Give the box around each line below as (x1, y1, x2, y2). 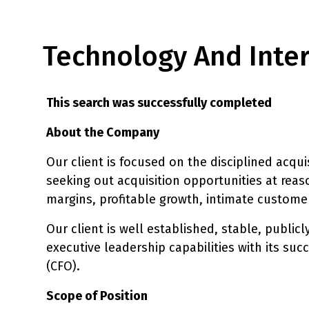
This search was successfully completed (46, 94, 272, 110)
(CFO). (46, 258, 80, 274)
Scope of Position (46, 288, 148, 303)
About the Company (46, 124, 159, 140)
